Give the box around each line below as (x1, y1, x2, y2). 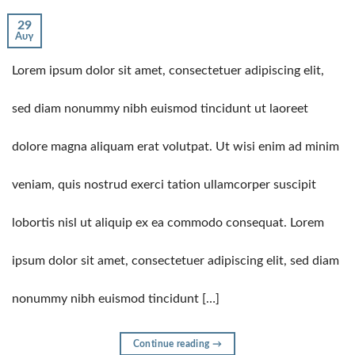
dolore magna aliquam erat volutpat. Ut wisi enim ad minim (12, 139, 339, 153)
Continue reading (132, 338, 212, 349)
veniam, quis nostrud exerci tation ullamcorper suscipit (12, 177, 316, 191)
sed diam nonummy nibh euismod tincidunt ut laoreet (12, 101, 308, 115)
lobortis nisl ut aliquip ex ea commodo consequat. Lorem (12, 216, 324, 229)
